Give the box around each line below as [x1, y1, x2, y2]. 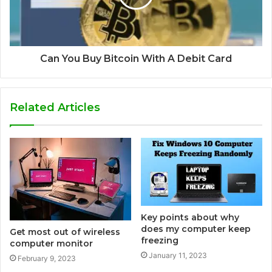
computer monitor [10, 237, 93, 249]
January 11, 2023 [149, 250, 207, 260]
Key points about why [141, 211, 239, 223]
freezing [141, 234, 178, 246]
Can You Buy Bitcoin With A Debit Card [40, 52, 232, 64]
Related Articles [10, 100, 100, 114]
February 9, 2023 [18, 253, 76, 263]
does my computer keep [141, 223, 251, 234]
